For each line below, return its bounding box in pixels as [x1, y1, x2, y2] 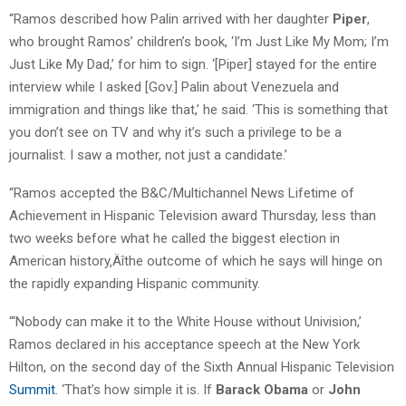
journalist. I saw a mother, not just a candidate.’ [9, 147, 287, 164]
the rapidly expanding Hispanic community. [9, 275, 260, 293]
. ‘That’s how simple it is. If [55, 382, 216, 399]
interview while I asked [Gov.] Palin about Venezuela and [9, 79, 339, 96]
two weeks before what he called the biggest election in [9, 230, 340, 247]
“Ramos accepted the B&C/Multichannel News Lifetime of [9, 185, 354, 202]
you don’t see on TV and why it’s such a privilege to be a [9, 124, 342, 141]
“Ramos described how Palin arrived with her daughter [9, 11, 333, 28]
